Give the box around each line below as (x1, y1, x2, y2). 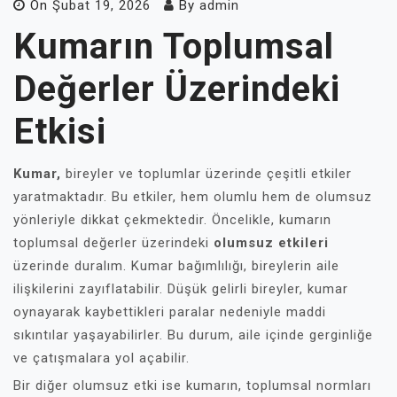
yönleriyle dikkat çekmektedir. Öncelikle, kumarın (13, 212, 331, 228)
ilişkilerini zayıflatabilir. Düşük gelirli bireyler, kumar (13, 281, 348, 297)
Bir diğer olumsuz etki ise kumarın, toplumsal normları (13, 378, 371, 393)
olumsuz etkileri (214, 235, 329, 251)
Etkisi (13, 111, 106, 152)
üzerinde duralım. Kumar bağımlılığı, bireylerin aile (13, 258, 339, 274)
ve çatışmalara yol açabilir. (13, 350, 190, 366)
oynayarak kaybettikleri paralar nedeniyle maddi (13, 304, 326, 320)
